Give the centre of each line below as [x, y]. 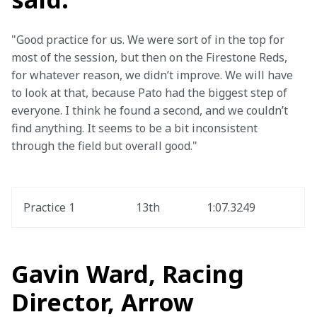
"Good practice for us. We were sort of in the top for [149, 40]
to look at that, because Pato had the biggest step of [151, 93]
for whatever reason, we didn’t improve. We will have [154, 75]
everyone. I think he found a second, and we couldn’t [151, 110]
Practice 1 [49, 207]
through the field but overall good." [104, 146]
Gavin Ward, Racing [128, 274]
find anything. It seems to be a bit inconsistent [136, 128]
